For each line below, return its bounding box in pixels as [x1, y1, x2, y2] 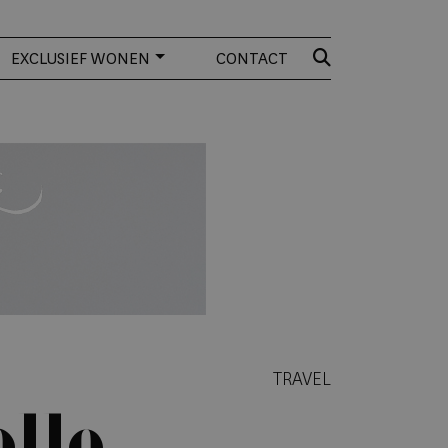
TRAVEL [273, 366, 331, 391]
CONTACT [215, 48, 288, 70]
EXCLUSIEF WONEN [11, 48, 151, 70]
